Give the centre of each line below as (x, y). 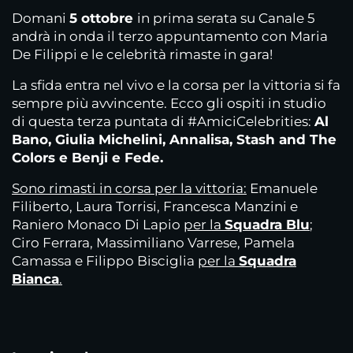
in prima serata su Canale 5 (226, 18)
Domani (41, 18)
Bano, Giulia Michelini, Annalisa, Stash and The (174, 139)
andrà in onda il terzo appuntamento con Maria (170, 36)
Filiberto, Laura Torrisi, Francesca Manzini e (155, 206)
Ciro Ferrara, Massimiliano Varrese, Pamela (153, 243)
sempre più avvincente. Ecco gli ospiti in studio (169, 103)
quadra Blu (271, 225)
